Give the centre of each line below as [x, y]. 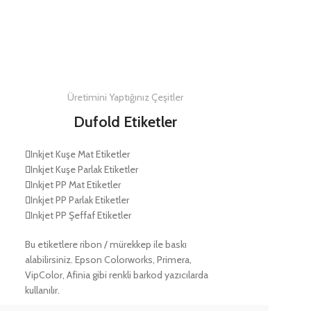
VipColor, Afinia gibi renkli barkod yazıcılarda [116, 275]
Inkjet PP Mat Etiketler [75, 185]
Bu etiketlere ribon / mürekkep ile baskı [106, 245]
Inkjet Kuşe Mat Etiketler [80, 154]
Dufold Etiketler [126, 122]
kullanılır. [42, 291]
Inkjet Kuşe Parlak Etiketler [84, 170]
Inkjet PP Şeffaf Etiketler [81, 216]
